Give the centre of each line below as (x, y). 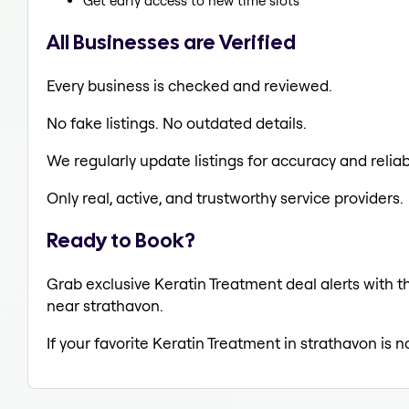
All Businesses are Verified (171, 42)
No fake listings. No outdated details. (177, 122)
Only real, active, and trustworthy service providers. (225, 197)
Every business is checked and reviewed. (189, 85)
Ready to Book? (121, 241)
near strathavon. (105, 305)
